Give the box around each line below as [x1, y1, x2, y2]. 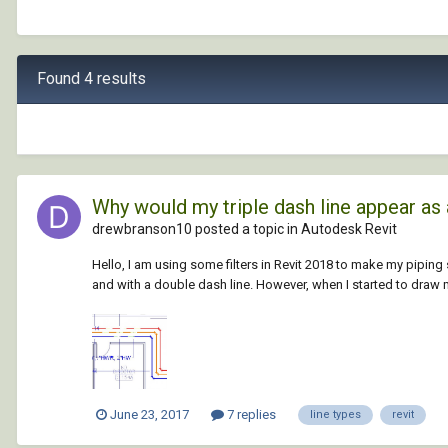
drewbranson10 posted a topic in [92, 220, 301, 237]
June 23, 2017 [110, 407, 189, 423]
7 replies [224, 407, 276, 423]
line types [310, 407, 361, 421]
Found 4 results [37, 68, 146, 88]
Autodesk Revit [301, 220, 397, 237]
